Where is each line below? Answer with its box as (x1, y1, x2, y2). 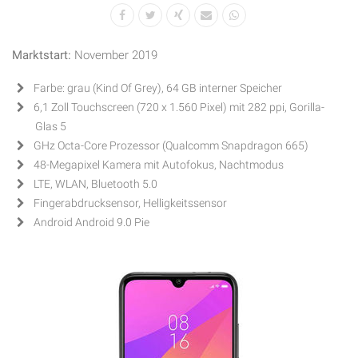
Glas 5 (34, 120, 66, 133)
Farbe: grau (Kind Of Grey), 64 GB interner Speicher (30, 82, 282, 95)
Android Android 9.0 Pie (30, 216, 149, 229)
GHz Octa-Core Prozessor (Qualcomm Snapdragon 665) (30, 139, 308, 153)
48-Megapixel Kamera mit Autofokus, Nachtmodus (30, 158, 284, 172)
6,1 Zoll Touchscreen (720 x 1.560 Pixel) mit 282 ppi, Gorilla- (30, 101, 324, 114)
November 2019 (71, 48, 157, 63)
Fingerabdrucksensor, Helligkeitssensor (30, 197, 227, 210)
